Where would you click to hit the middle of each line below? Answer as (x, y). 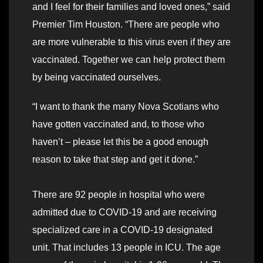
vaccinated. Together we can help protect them (129, 60)
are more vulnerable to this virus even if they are (131, 42)
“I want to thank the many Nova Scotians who (126, 107)
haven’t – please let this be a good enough (120, 142)
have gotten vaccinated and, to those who (118, 124)
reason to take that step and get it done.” (115, 160)
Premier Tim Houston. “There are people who (126, 25)
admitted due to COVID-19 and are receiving (124, 213)
